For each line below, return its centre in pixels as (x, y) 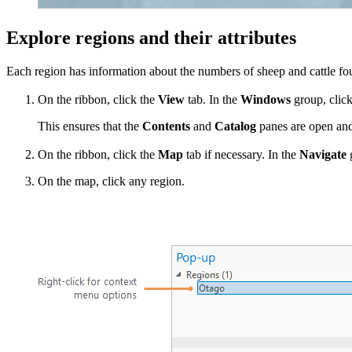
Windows (266, 99)
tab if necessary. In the (241, 154)
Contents (166, 126)
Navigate (323, 154)
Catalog (235, 126)
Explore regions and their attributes (151, 37)
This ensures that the (90, 126)
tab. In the (213, 99)
